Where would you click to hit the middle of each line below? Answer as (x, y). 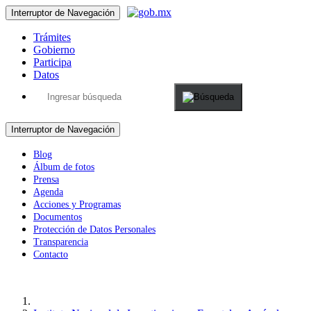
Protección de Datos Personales (94, 229)
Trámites (52, 37)
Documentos (58, 217)
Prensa (46, 179)
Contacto (51, 254)
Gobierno (54, 50)
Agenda (48, 192)
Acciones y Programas (77, 204)
